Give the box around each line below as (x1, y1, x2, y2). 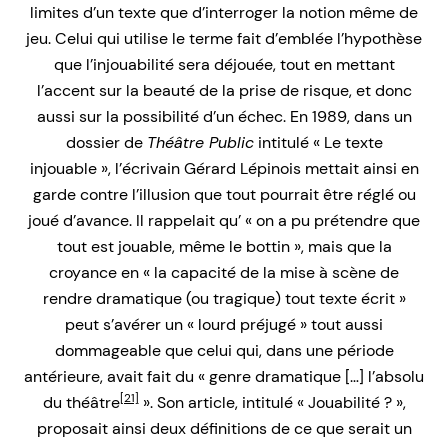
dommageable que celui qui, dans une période (54, 339, 394, 361)
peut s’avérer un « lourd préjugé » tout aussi (65, 313, 383, 335)
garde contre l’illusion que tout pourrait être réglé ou (32, 183, 416, 205)
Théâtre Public (146, 131, 254, 153)
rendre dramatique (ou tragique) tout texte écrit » (42, 287, 406, 309)
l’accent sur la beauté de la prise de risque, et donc (36, 79, 412, 101)
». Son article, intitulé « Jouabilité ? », (138, 391, 406, 413)
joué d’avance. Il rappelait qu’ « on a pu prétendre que (28, 209, 420, 231)
